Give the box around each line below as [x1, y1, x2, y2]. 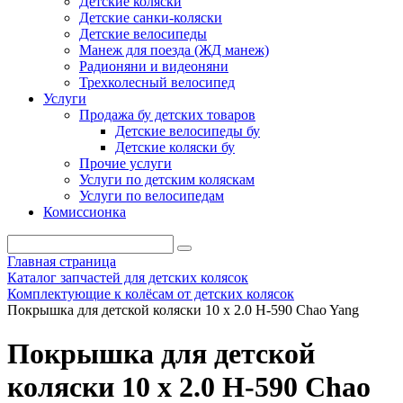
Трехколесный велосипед [79, 75, 235, 90]
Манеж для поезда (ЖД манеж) [79, 42, 269, 58]
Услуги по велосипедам [79, 188, 224, 203]
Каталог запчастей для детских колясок [7, 270, 248, 285]
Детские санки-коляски [79, 10, 222, 25]
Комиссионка [43, 204, 126, 219]
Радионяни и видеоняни [79, 58, 228, 74]
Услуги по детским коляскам [79, 172, 255, 187]
